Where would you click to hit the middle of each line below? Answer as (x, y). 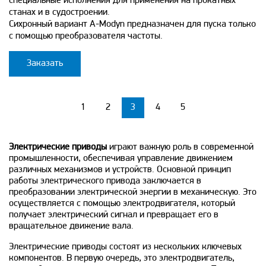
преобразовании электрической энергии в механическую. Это (133, 192)
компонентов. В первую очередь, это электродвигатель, (122, 258)
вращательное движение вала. (71, 226)
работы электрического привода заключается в (105, 181)
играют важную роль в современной (180, 147)
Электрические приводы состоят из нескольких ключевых (125, 247)
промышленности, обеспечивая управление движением (121, 158)
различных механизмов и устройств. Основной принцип (120, 170)
